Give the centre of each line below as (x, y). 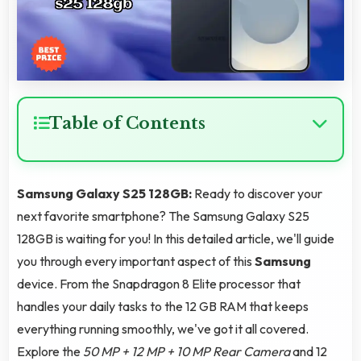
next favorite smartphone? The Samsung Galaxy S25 (163, 216)
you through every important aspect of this (136, 261)
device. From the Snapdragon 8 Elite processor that (159, 284)
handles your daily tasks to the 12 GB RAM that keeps (163, 307)
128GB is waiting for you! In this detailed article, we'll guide (176, 239)
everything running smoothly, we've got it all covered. (163, 329)
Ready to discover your (258, 194)
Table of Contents (127, 124)
